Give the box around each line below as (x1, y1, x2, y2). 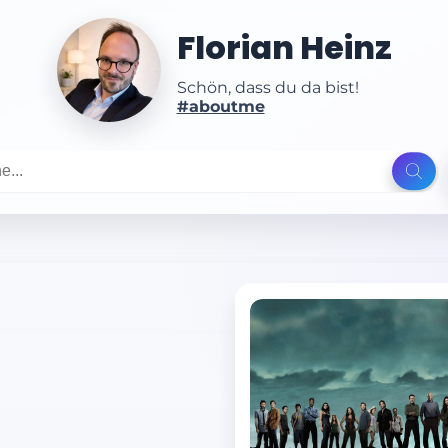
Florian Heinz (176, 25, 392, 71)
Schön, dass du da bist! (176, 78, 359, 98)
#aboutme (176, 97, 265, 117)
